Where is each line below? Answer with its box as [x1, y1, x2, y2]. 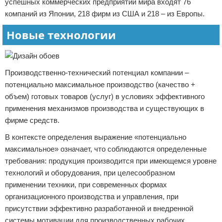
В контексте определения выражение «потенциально [5, 133, 186, 141]
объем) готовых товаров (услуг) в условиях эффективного [5, 92, 205, 101]
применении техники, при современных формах [5, 180, 167, 189]
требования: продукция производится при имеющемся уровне [5, 157, 217, 165]
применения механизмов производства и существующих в [5, 104, 204, 112]
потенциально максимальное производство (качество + [5, 80, 195, 89]
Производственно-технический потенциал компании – [5, 68, 189, 77]
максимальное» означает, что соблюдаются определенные [5, 145, 207, 153]
